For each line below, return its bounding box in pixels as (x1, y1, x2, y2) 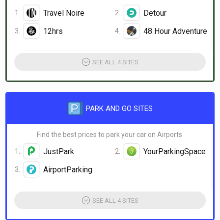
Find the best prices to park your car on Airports (36, 131, 182, 138)
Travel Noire (43, 8, 84, 18)
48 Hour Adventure (143, 26, 207, 36)
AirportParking (43, 165, 92, 174)
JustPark (43, 146, 74, 156)
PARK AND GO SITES (86, 104, 153, 113)
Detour (143, 8, 166, 18)
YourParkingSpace (143, 146, 206, 156)
